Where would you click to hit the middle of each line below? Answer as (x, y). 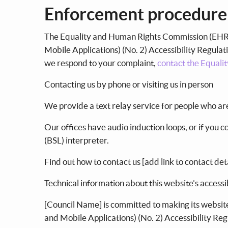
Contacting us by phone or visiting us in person (130, 84)
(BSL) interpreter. (77, 140)
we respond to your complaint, (101, 63)
